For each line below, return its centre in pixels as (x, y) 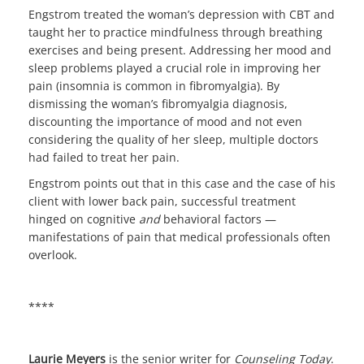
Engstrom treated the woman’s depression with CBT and (182, 14)
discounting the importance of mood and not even (165, 121)
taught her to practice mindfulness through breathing (175, 32)
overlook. (53, 254)
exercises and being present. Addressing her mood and (180, 50)
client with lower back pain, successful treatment (162, 201)
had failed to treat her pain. (104, 157)
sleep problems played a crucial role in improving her (175, 67)
